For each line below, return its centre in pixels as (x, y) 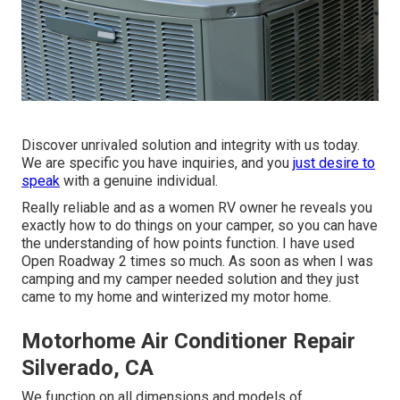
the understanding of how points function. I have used (188, 243)
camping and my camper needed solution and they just (190, 279)
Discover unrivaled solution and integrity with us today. (191, 145)
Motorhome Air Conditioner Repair (188, 341)
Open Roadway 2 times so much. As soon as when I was (197, 261)
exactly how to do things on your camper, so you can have (200, 225)
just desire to (334, 162)
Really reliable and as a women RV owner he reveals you (197, 207)
